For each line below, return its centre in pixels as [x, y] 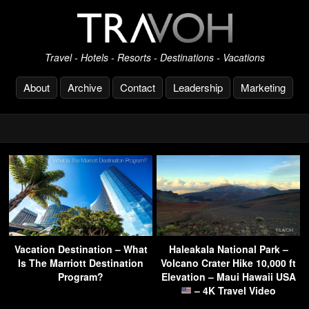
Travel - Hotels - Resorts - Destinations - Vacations [154, 57]
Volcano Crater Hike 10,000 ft [228, 262]
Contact [138, 87]
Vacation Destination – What [81, 249]
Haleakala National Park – [228, 249]
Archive [85, 87]
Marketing [263, 87]
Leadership [198, 87]
